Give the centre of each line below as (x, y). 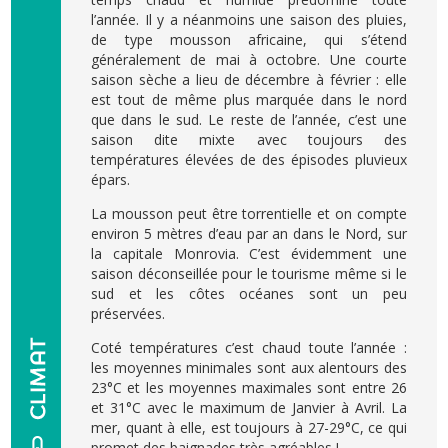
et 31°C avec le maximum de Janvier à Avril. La (249, 407)
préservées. (128, 313)
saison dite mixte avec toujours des (249, 139)
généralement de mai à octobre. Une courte (249, 59)
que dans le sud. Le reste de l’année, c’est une (249, 119)
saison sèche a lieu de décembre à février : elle (249, 79)
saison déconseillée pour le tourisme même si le (249, 273)
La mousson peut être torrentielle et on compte (249, 213)
